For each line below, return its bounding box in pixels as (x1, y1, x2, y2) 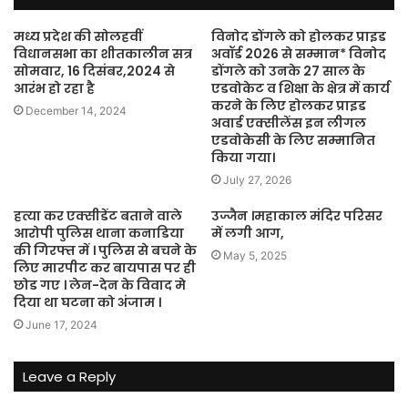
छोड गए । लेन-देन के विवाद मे (14, 276, 186, 295)
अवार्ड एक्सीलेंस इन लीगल (211, 114, 366, 133)
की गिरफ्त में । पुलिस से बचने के (14, 241, 197, 260)
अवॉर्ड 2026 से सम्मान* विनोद (211, 45, 386, 64)
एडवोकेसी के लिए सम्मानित (211, 131, 375, 150)
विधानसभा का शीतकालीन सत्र (14, 45, 192, 64)
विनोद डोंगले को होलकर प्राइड (211, 27, 386, 46)
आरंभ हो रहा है (14, 79, 95, 98)
